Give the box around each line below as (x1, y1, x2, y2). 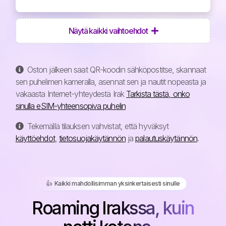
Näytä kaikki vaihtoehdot (68, 25, 149, 36)
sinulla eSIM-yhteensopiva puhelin (15, 100, 126, 111)
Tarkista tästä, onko (126, 88, 190, 99)
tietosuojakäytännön (59, 133, 126, 143)
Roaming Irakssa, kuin (32, 197, 194, 218)
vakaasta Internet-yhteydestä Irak (15, 88, 127, 99)
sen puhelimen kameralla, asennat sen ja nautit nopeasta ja (15, 76, 206, 87)
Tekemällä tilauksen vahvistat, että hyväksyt (25, 121, 169, 131)
